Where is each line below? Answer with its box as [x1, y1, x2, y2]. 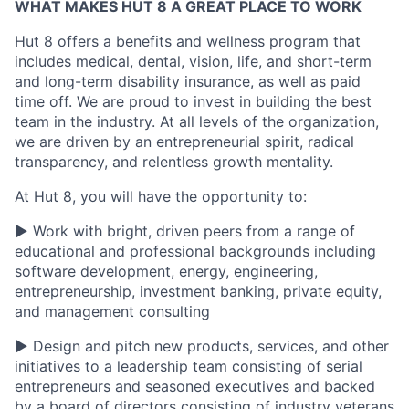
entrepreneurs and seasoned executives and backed [15, 377, 375, 395]
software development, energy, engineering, [15, 262, 318, 280]
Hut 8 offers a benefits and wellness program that [15, 32, 361, 50]
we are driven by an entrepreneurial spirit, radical [15, 132, 354, 151]
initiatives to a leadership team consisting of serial [15, 357, 362, 375]
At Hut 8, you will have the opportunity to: [15, 187, 307, 205]
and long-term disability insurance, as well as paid [15, 72, 361, 90]
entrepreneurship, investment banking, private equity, [15, 282, 382, 300]
